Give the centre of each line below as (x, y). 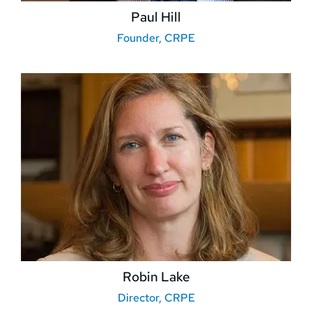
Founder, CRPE (156, 38)
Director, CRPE (156, 298)
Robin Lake (156, 277)
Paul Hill (156, 17)
